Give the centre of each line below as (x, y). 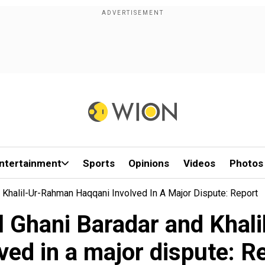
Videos (200, 163)
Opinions (149, 163)
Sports (98, 163)
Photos (246, 163)
